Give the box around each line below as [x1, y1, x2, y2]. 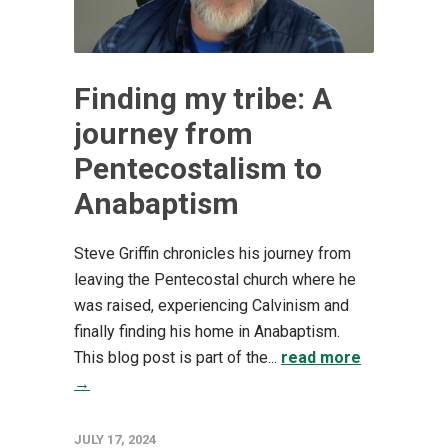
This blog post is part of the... [74, 347, 281, 367]
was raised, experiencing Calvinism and [74, 295, 349, 315]
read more [281, 347, 361, 367]
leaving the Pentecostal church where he [74, 269, 356, 289]
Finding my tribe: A [74, 80, 332, 116]
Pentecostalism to [74, 150, 322, 186]
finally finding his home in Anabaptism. [74, 321, 344, 341]
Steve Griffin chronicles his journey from [74, 243, 351, 263]
